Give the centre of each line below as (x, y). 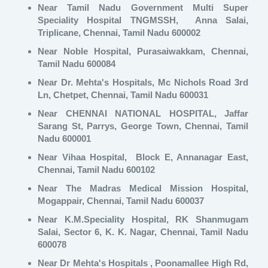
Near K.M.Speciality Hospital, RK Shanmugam (143, 220)
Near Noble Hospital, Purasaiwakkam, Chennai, (143, 51)
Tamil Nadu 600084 (77, 64)
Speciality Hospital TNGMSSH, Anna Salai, (143, 20)
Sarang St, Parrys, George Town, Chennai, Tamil (143, 126)
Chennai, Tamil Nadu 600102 (96, 170)
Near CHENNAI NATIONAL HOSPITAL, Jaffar (143, 114)
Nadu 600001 (64, 139)
